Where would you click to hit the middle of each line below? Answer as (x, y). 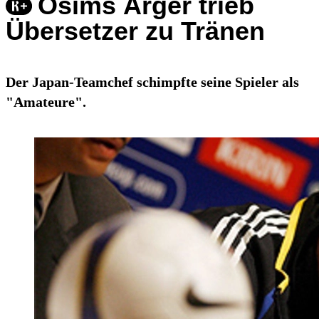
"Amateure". (46, 102)
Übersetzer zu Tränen (135, 31)
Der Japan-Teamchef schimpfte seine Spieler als (152, 82)
